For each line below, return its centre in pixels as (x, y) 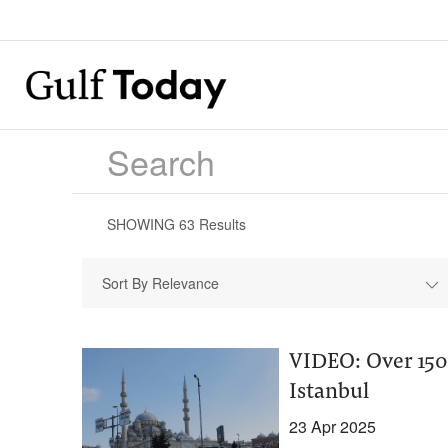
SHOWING (143, 224)
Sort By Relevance (160, 283)
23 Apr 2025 (332, 426)
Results (220, 224)
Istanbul (328, 393)
